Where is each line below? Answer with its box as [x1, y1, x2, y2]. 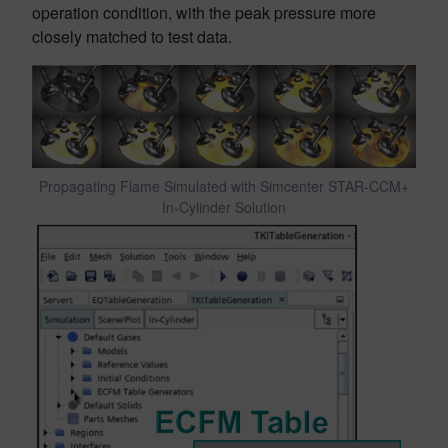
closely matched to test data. [32, 25, 232, 49]
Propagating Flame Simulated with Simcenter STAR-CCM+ [39, 176, 409, 197]
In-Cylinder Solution [162, 197, 286, 218]
